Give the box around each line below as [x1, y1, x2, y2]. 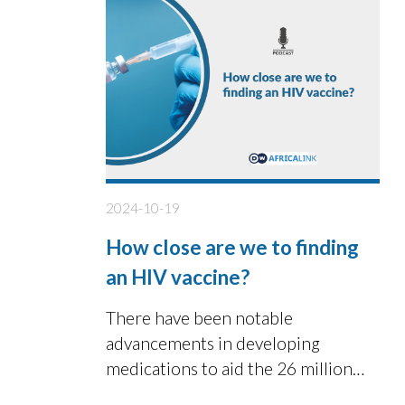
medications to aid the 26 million [106, 357, 353, 379]
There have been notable [106, 306, 293, 328]
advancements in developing [106, 332, 320, 353]
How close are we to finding [106, 234, 359, 259]
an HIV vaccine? [106, 264, 250, 289]
